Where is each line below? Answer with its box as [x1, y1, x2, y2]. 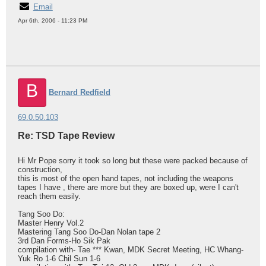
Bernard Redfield [49, 88, 110, 97]
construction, [18, 165, 62, 174]
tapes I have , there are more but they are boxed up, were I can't [18, 183, 239, 192]
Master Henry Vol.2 [18, 218, 84, 227]
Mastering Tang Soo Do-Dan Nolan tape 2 [18, 227, 160, 236]
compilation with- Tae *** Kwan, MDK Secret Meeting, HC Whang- [18, 245, 243, 254]
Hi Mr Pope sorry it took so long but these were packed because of [18, 156, 248, 165]
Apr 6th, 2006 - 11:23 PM [18, 17, 87, 24]
